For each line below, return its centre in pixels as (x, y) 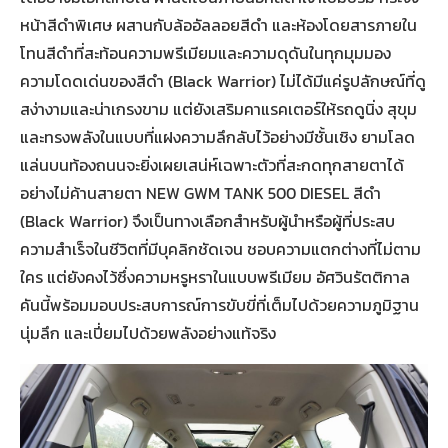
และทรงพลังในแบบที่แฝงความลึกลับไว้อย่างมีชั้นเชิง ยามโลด (217, 136)
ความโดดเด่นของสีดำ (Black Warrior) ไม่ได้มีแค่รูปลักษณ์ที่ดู (223, 80)
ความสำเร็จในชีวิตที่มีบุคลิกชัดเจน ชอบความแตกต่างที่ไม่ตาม (220, 248)
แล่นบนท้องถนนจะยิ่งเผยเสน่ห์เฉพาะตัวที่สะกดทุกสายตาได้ (212, 164)
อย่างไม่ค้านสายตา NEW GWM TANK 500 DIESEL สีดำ (200, 192)
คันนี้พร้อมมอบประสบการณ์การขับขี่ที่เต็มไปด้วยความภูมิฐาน (219, 304)
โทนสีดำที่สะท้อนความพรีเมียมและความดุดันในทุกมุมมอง (205, 52)
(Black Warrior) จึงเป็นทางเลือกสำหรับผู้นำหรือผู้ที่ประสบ (207, 220)
